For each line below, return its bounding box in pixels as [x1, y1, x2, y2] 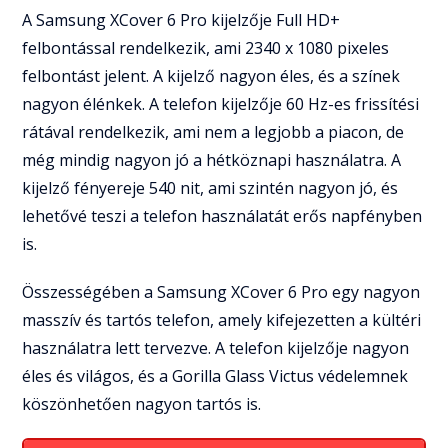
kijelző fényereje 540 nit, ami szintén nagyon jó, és [22, 176, 399, 199]
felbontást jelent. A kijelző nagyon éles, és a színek [22, 64, 401, 87]
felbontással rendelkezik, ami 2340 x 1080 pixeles [22, 36, 390, 59]
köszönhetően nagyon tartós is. [22, 392, 262, 415]
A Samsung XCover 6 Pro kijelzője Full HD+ [22, 8, 341, 31]
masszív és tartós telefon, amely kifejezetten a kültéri [22, 308, 422, 331]
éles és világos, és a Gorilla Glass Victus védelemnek [22, 364, 409, 387]
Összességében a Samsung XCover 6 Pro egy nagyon [22, 280, 421, 303]
